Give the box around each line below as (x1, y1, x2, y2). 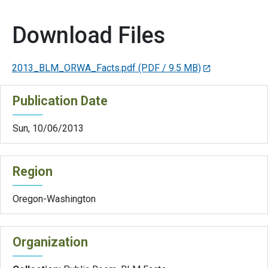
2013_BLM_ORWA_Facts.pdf (12, 62, 136, 74)
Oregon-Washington (13, 193, 96, 205)
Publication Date (13, 93, 108, 108)
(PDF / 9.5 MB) (138, 62, 201, 74)
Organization (13, 234, 88, 249)
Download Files (12, 22, 165, 49)
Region (13, 163, 53, 179)
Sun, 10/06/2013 (13, 122, 84, 134)
